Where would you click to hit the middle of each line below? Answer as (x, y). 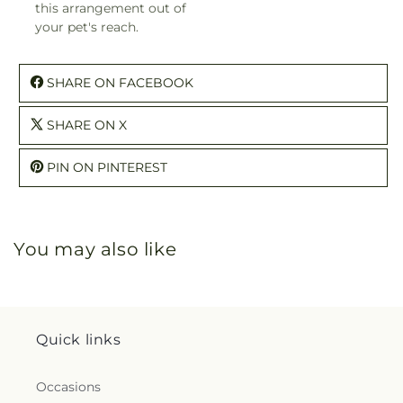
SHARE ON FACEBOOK (120, 82)
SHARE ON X (87, 125)
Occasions (68, 387)
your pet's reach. (87, 27)
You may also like (95, 249)
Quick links (79, 340)
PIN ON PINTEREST (107, 167)
